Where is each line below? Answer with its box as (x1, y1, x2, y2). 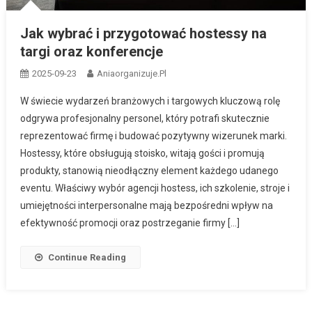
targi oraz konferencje (19, 42, 163, 60)
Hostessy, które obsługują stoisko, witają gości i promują (19, 147, 265, 159)
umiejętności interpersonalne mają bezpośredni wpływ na (19, 199, 273, 211)
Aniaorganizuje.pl (96, 68, 166, 79)
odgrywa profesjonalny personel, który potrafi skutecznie (19, 112, 270, 124)
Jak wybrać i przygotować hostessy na (19, 24, 267, 42)
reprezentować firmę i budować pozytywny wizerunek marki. (19, 130, 287, 141)
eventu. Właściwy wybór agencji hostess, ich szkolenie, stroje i (19, 182, 290, 194)
